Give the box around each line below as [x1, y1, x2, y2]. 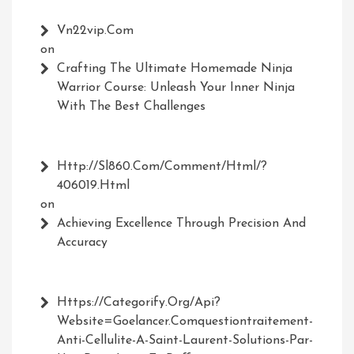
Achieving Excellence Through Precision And [57, 217, 306, 231]
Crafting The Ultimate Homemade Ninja [57, 62, 292, 76]
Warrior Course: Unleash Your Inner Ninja [57, 81, 295, 95]
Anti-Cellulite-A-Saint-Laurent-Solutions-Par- [57, 334, 313, 348]
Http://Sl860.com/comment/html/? [57, 160, 267, 174]
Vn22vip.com [57, 24, 134, 38]
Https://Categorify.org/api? [57, 296, 220, 310]
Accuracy [57, 236, 107, 250]
